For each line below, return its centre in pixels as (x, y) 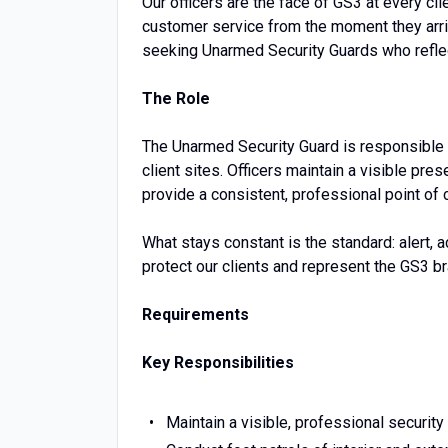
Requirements (195, 314)
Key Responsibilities (218, 362)
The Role (176, 98)
